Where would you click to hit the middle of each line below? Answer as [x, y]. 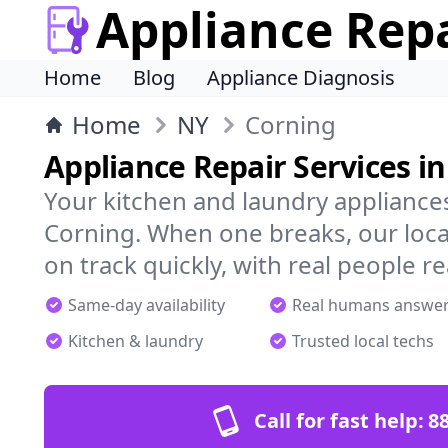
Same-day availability [146, 305]
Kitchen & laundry [135, 341]
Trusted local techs [363, 341]
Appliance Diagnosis [301, 77]
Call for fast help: [339, 420]
